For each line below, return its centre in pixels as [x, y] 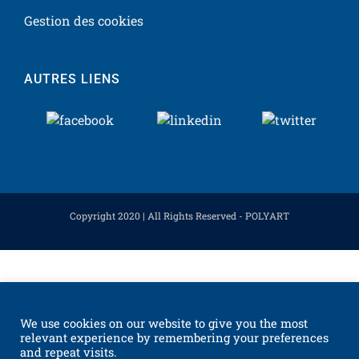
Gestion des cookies [84, 21]
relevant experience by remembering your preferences [174, 338]
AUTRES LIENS [72, 79]
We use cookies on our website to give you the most [164, 323]
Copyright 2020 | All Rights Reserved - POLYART [179, 216]
